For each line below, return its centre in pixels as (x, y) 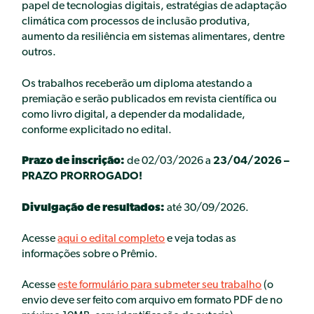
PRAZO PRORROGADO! (82, 177)
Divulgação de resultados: (94, 208)
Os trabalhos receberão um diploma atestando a (137, 84)
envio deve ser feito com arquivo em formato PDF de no (152, 301)
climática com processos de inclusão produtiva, (136, 22)
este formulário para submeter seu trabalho (160, 286)
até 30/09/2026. (207, 208)
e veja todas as (201, 239)
